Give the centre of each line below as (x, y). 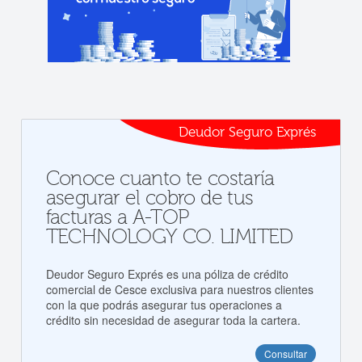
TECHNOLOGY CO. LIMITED (169, 237)
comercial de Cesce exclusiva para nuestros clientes (179, 289)
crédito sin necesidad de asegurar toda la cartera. (173, 320)
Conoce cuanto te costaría (160, 179)
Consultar (286, 354)
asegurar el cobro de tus (149, 198)
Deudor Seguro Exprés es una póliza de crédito (167, 274)
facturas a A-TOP (117, 218)
